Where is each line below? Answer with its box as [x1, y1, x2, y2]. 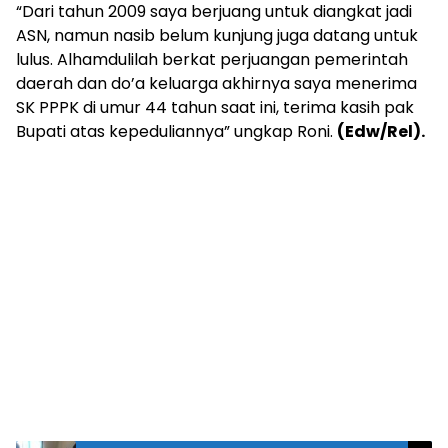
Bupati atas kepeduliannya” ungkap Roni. [16, 120, 337, 144]
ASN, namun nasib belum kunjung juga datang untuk [16, 24, 418, 48]
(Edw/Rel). [337, 120, 425, 144]
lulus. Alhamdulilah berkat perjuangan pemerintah [16, 48, 408, 72]
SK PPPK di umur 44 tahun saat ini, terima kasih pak [16, 96, 414, 120]
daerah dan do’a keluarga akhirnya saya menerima [16, 72, 417, 96]
